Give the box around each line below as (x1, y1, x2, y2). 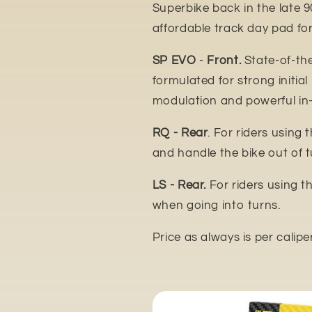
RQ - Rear (152, 127, 208, 140)
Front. (207, 54, 244, 68)
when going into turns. (152, 198, 281, 212)
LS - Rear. (152, 178, 210, 192)
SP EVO (152, 54, 200, 68)
